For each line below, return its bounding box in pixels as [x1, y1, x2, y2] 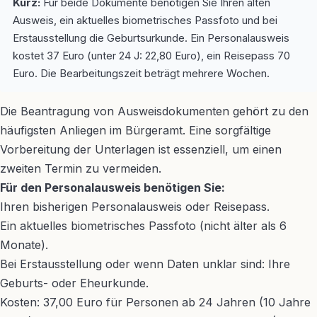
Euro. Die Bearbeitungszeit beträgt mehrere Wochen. [13, 67, 270, 80]
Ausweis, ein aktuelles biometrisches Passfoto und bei [13, 13, 277, 27]
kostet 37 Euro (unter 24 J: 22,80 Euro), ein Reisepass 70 [13, 49, 290, 62]
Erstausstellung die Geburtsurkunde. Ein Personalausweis [13, 31, 289, 45]
